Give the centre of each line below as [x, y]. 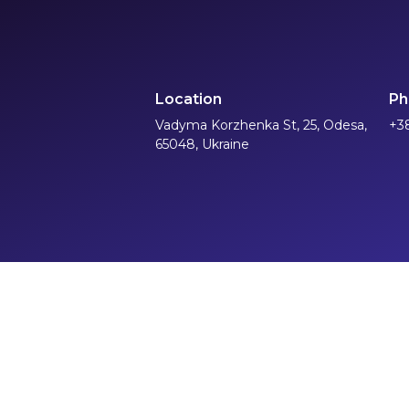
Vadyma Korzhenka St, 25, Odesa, [261, 126]
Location [189, 100]
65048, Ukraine [202, 145]
